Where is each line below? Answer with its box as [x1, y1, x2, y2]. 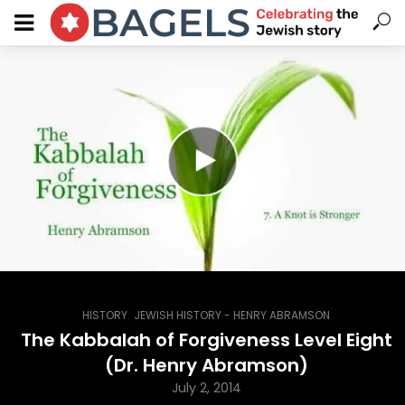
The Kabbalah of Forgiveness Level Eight [20, 327, 392, 353]
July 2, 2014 [171, 379, 241, 397]
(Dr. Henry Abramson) [104, 353, 308, 378]
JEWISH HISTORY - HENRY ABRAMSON [134, 307, 331, 323]
